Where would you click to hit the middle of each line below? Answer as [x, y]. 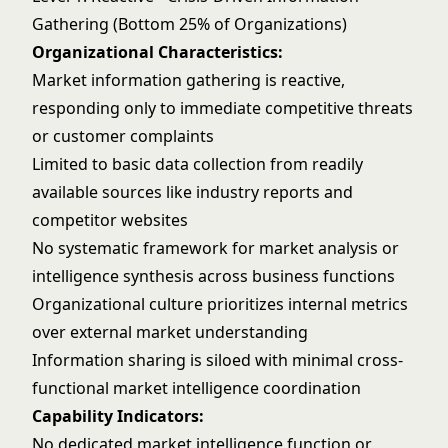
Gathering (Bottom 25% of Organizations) [189, 24]
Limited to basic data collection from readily [197, 164]
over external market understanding [170, 332]
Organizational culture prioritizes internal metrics [220, 304]
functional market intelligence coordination [196, 388]
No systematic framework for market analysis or [215, 248]
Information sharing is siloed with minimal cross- [217, 360]
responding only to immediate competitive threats [222, 108]
